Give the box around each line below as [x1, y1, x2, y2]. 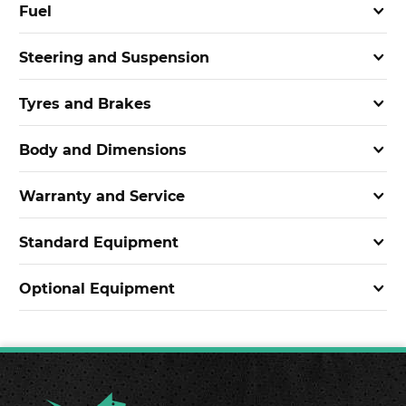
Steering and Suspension [19, 48, 209, 66]
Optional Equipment [19, 279, 175, 297]
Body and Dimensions [19, 140, 187, 159]
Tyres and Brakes [19, 94, 151, 112]
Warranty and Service [19, 187, 185, 205]
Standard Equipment [19, 233, 179, 251]
